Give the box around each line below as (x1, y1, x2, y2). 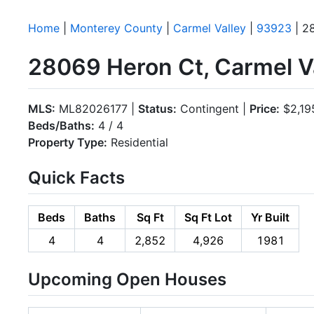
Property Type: (28, 135, 107, 149)
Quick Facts (28, 167, 125, 188)
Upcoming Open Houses (28, 268, 226, 289)
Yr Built (251, 210, 289, 224)
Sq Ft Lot (184, 210, 232, 224)
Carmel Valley (173, 21, 246, 35)
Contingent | (177, 101, 250, 116)
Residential (107, 135, 168, 149)
